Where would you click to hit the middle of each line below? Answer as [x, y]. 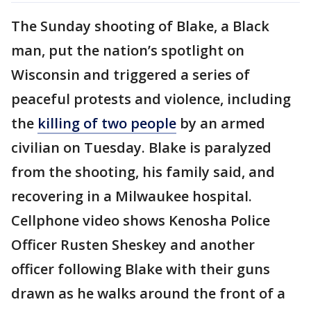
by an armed [221, 123]
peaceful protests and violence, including [151, 99]
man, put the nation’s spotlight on [128, 50]
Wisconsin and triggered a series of [131, 74]
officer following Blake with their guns [141, 269]
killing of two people [107, 123]
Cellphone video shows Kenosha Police [141, 220]
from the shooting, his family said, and [143, 171]
